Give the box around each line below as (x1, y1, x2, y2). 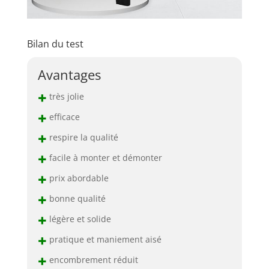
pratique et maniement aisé (46, 233, 162, 245)
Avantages (37, 65, 101, 83)
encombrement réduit (46, 253, 138, 265)
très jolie (46, 90, 84, 102)
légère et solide (46, 213, 111, 225)
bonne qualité (46, 192, 106, 204)
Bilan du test (26, 37, 83, 51)
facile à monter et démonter (46, 151, 162, 163)
